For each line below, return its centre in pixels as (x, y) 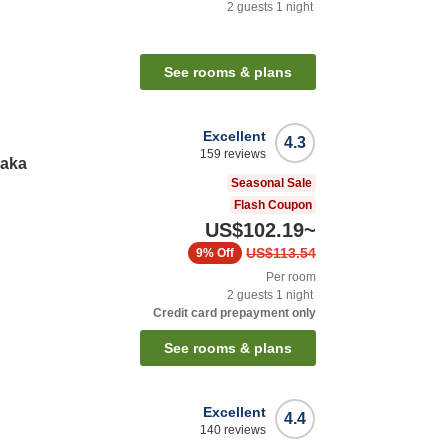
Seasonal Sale (271, 183)
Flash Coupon (273, 205)
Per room (291, 277)
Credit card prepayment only (234, 313)
